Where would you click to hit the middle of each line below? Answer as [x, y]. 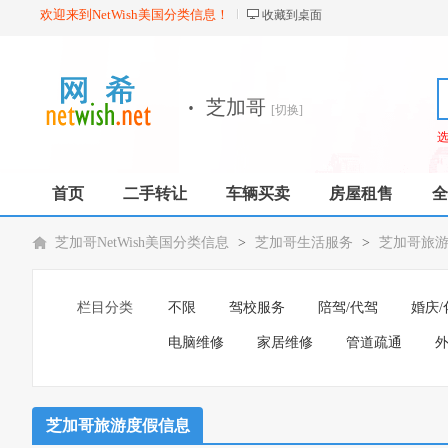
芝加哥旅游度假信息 [117, 425]
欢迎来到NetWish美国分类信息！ [134, 14]
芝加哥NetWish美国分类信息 [142, 242]
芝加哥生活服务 [304, 242]
